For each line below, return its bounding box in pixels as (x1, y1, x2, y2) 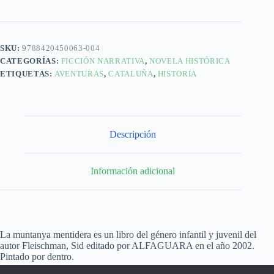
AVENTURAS (54, 69, 105, 79)
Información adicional (91, 166, 176, 177)
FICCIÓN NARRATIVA (61, 56, 145, 66)
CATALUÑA (108, 69, 154, 79)
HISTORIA (157, 69, 198, 79)
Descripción (109, 128, 157, 139)
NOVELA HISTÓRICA (149, 56, 231, 66)
